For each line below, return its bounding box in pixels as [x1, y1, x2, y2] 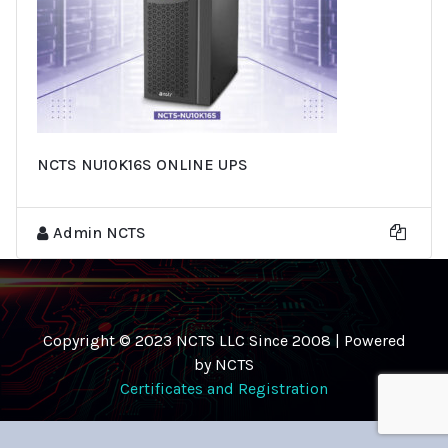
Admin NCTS [53, 222, 146, 242]
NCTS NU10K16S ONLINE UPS [37, 154, 248, 174]
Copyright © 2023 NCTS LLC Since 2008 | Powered [42, 330, 406, 350]
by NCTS [194, 354, 254, 374]
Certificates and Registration [120, 378, 328, 398]
